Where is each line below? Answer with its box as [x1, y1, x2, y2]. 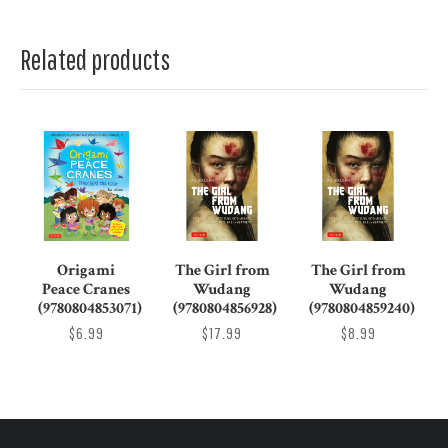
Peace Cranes [42, 279, 131, 301]
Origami [57, 260, 116, 282]
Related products [20, 43, 170, 77]
